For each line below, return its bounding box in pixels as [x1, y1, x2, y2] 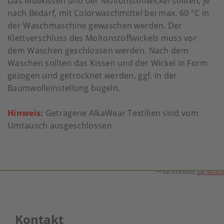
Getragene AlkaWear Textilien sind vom [43, 107, 198, 119]
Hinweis [7, 107, 41, 119]
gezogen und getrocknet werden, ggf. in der [7, 70, 177, 81]
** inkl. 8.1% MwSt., [156, 169, 197, 176]
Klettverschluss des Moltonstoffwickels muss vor [7, 32, 197, 44]
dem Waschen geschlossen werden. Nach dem [7, 45, 188, 56]
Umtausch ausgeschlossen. [7, 120, 114, 131]
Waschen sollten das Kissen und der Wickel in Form [7, 57, 208, 69]
